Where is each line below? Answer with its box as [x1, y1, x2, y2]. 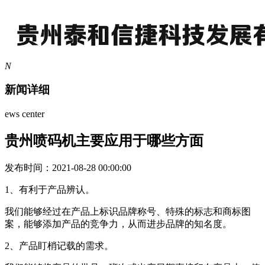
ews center [5, 109, 44, 119]
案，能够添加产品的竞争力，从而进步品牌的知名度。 [5, 218, 232, 229]
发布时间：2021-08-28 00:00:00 [5, 162, 131, 173]
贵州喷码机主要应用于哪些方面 [5, 133, 203, 149]
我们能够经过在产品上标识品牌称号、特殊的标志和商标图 [5, 206, 251, 216]
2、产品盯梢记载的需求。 [5, 240, 114, 251]
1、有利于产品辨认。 [5, 184, 95, 195]
